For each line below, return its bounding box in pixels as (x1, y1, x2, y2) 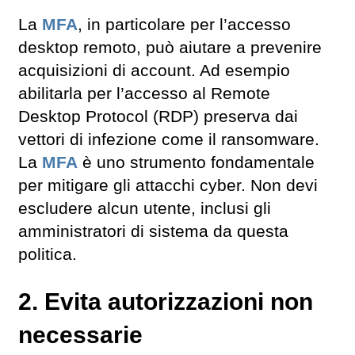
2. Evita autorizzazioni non (18, 288, 313, 315)
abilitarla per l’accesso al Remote (18, 83, 270, 103)
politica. (18, 244, 77, 264)
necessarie (18, 322, 143, 349)
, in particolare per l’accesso (78, 14, 291, 34)
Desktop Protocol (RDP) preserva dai (18, 106, 298, 126)
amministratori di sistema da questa (18, 221, 288, 241)
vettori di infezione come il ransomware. (18, 129, 319, 149)
